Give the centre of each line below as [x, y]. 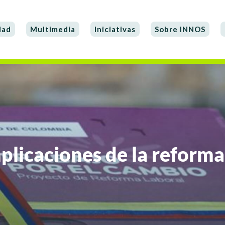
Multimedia [53, 29]
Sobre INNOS [180, 29]
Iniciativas [115, 29]
